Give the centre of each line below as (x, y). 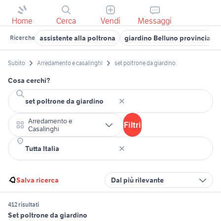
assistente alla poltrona (77, 38)
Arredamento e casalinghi (70, 63)
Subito (17, 63)
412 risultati (23, 205)
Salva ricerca (37, 180)
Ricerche (22, 38)
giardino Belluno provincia (167, 38)
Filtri (132, 125)
